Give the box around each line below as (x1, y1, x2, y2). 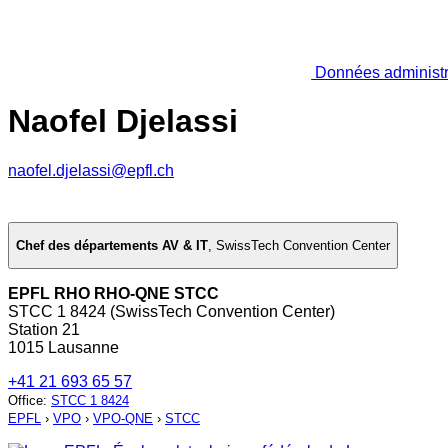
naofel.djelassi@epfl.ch (8, 161, 174, 179)
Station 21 (8, 321, 80, 339)
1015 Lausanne (8, 339, 119, 357)
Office (8, 393, 43, 409)
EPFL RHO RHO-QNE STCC (8, 285, 219, 303)
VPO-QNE (93, 411, 153, 427)
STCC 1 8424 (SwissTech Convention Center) (8, 303, 335, 321)
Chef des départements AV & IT (16, 238, 208, 254)
